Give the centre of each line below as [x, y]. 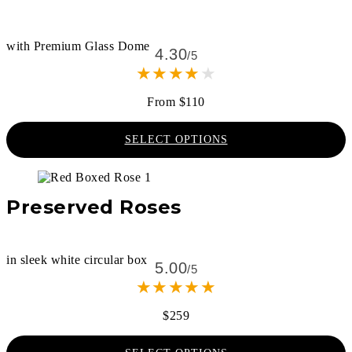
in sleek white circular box [77, 259]
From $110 [176, 101]
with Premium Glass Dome [78, 46]
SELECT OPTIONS [176, 139]
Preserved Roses [94, 207]
